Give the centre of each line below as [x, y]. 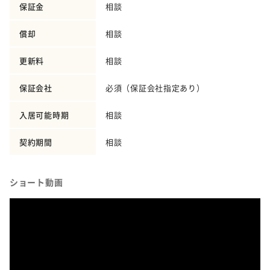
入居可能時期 [44, 115]
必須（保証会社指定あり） [155, 88]
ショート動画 [36, 182]
